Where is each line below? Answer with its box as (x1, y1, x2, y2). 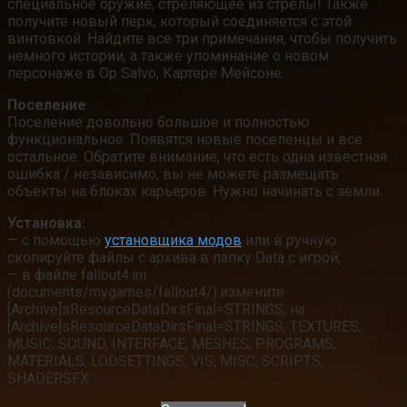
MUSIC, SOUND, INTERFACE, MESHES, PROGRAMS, (7, 334, 336, 352)
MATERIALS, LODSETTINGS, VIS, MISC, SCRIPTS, (7, 352, 323, 370)
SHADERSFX (7, 369, 89, 387)
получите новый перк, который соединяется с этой (7, 12, 352, 30)
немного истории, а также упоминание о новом (7, 46, 329, 65)
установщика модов (104, 231, 242, 249)
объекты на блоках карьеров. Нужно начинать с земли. (7, 182, 386, 200)
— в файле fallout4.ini (7, 265, 146, 283)
